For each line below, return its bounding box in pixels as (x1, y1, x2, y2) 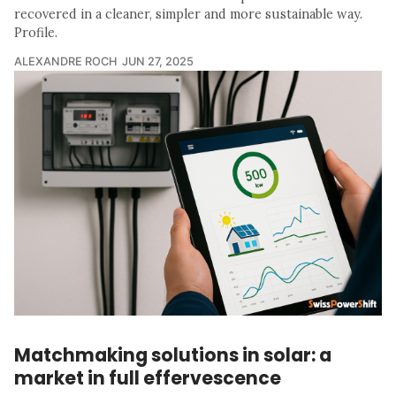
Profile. (14, 24, 57, 41)
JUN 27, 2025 (122, 54, 194, 68)
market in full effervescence (14, 364, 281, 391)
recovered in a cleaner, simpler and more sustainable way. (14, 5, 362, 22)
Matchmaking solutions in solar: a (14, 341, 331, 368)
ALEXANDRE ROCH (14, 54, 118, 68)
